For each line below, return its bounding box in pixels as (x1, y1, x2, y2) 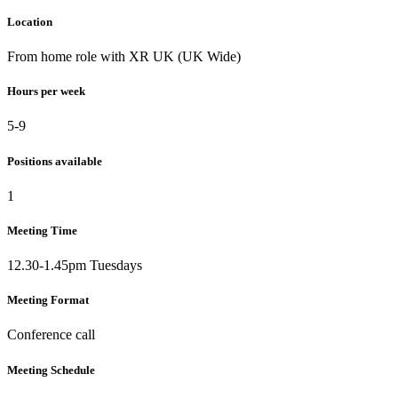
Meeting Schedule (7, 362, 95, 377)
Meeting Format (7, 293, 89, 307)
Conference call (7, 327, 95, 343)
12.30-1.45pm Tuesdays (7, 258, 142, 274)
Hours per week (7, 84, 85, 99)
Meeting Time (7, 223, 77, 237)
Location (7, 14, 52, 28)
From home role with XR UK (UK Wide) (7, 49, 241, 65)
